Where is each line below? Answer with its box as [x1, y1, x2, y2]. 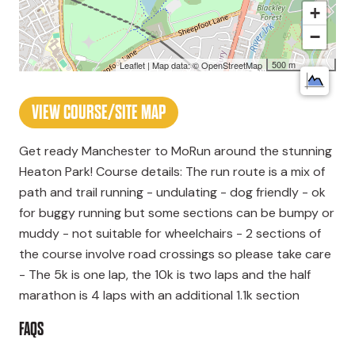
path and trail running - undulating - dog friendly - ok [19, 184, 326, 201]
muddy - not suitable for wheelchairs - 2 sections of [19, 225, 321, 242]
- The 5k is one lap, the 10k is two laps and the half [19, 266, 311, 284]
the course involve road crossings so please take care [19, 246, 331, 263]
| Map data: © [144, 59, 201, 72]
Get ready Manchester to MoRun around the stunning [19, 143, 332, 160]
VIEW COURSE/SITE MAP [32, 101, 166, 126]
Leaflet [119, 59, 145, 72]
